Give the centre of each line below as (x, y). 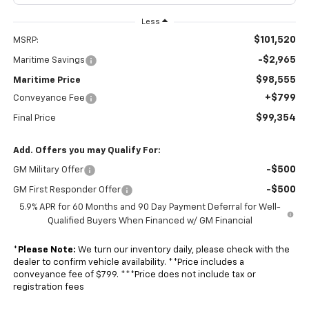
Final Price (34, 119)
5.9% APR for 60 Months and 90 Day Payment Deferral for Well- (150, 208)
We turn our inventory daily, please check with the (182, 250)
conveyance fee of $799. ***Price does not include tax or (134, 275)
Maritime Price (47, 81)
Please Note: (47, 250)
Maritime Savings (49, 61)
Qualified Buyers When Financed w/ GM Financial (150, 221)
